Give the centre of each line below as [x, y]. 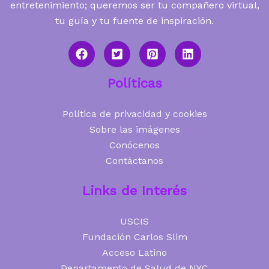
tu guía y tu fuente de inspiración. [134, 21]
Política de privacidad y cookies [134, 114]
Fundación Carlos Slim [134, 237]
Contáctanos [134, 161]
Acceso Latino [134, 253]
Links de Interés [134, 191]
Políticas [134, 83]
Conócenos [134, 145]
